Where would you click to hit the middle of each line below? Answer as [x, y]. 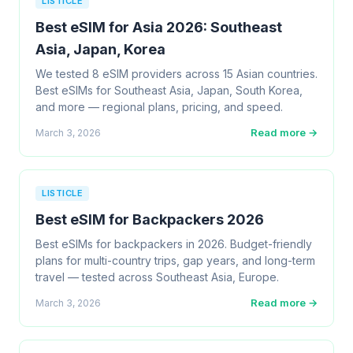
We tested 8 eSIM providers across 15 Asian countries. [176, 74]
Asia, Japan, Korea [100, 49]
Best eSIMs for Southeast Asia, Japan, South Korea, [169, 90]
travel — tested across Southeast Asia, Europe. [157, 277]
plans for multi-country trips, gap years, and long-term [175, 260]
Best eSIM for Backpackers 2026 [150, 219]
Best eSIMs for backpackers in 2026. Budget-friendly [174, 244]
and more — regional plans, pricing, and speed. [159, 107]
